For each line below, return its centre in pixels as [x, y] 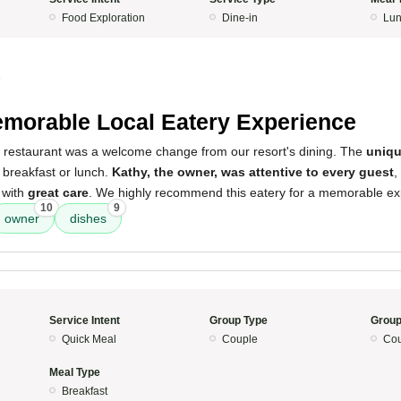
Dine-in [240, 18]
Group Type [239, 320]
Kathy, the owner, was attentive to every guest [253, 172]
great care [58, 192]
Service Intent [84, 320]
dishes [88, 218]
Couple [240, 339]
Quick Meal [89, 339]
